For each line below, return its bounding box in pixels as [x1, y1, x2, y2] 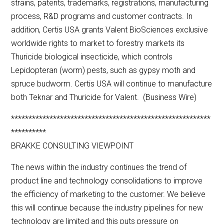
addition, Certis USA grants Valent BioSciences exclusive [11, 25, 208, 35]
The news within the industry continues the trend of [11, 162, 187, 172]
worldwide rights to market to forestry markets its [11, 38, 185, 48]
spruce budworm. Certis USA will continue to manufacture [11, 79, 212, 89]
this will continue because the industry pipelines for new [11, 203, 203, 213]
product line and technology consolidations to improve [11, 176, 203, 186]
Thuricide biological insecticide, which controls [11, 52, 173, 62]
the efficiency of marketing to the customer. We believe [11, 189, 206, 199]
